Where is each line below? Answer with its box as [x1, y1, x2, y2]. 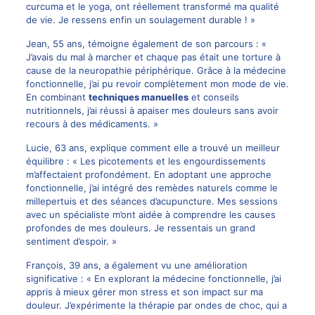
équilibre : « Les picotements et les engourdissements [25, 155, 266, 167]
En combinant [25, 91, 89, 103]
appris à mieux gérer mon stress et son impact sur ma [25, 285, 263, 297]
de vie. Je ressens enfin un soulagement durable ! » [25, 13, 255, 25]
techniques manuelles [88, 91, 188, 103]
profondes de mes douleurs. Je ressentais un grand [25, 221, 255, 233]
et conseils [188, 91, 239, 103]
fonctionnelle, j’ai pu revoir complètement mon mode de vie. [25, 77, 289, 89]
